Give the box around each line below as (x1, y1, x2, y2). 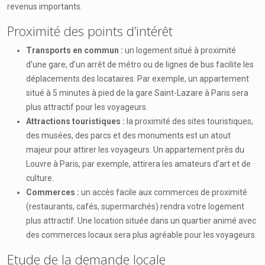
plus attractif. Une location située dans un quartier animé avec (26, 216, 256, 225)
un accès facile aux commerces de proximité (81, 188, 247, 197)
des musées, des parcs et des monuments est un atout (26, 131, 231, 140)
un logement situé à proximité (125, 46, 236, 55)
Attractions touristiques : (26, 117, 127, 126)
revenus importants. (7, 2, 82, 11)
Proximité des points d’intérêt (7, 22, 173, 40)
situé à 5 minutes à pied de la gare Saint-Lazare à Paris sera (26, 88, 248, 98)
